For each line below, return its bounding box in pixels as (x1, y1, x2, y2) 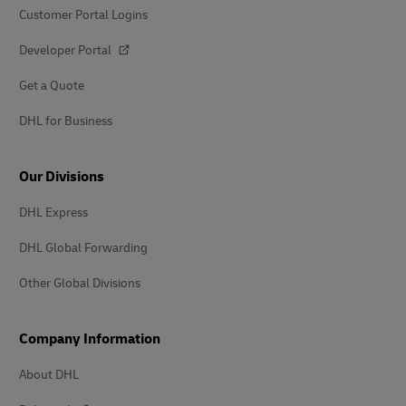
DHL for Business (19, 113, 112, 129)
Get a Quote (19, 78, 84, 93)
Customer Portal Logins (19, 7, 148, 23)
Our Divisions (19, 168, 104, 186)
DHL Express (19, 205, 88, 220)
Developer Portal (19, 43, 114, 58)
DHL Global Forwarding (19, 240, 148, 256)
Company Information (19, 330, 160, 348)
